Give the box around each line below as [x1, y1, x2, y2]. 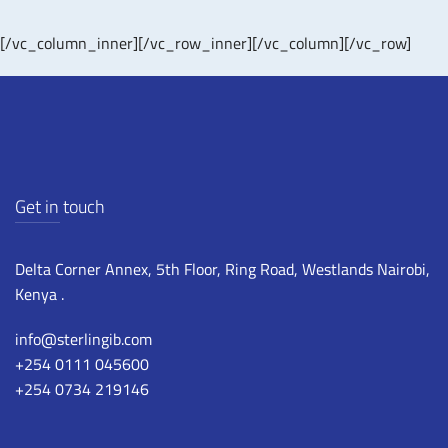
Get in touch [15, 192, 105, 220]
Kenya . [15, 281, 64, 306]
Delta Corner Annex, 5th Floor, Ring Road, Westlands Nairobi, [15, 256, 430, 281]
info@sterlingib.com [15, 326, 152, 351]
